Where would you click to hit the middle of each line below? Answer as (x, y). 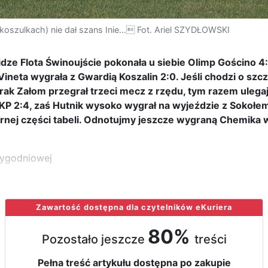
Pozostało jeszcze (95, 239)
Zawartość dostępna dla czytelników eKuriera (134, 207)
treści (210, 239)
